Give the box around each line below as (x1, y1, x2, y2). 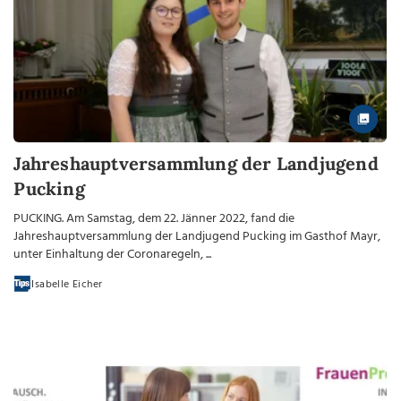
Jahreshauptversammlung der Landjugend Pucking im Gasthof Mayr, (13, 226, 381, 247)
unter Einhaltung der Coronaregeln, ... (13, 243, 212, 265)
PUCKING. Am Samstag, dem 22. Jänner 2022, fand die (13, 208, 295, 229)
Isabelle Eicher (31, 275, 103, 294)
